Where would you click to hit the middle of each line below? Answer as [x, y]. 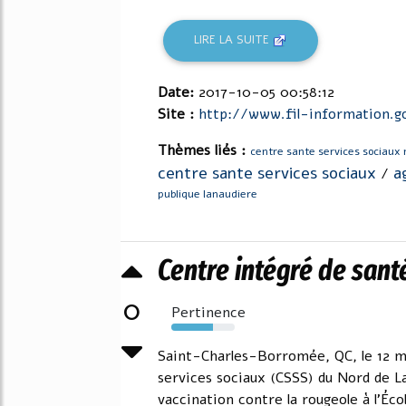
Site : [178, 114]
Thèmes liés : [204, 150]
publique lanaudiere [208, 193]
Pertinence [208, 312]
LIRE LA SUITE [234, 40]
